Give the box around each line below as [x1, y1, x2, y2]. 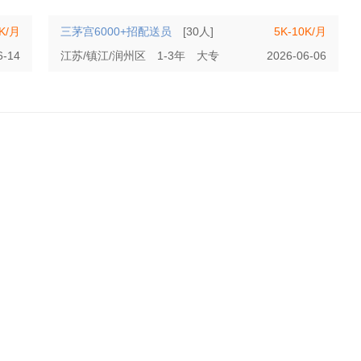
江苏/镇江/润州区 [60, 49, 146, 62]
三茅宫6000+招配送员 [60, 25, 172, 38]
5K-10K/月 [274, 25, 326, 38]
